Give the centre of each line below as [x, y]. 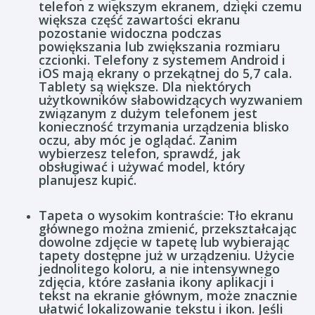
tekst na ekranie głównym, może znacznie [168, 295]
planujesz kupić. [88, 180]
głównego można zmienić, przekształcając [168, 229]
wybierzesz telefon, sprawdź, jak [140, 153]
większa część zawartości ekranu [139, 20]
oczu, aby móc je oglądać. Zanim [138, 140]
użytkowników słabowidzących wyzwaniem [171, 100]
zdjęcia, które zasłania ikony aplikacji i [156, 282]
